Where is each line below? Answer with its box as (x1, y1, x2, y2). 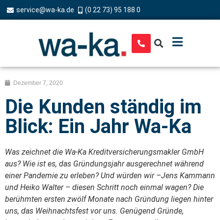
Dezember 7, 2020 (13, 80, 63, 86)
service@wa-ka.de (16, 6, 74, 14)
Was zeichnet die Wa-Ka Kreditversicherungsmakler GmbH (5, 147, 204, 157)
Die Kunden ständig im (5, 95, 202, 118)
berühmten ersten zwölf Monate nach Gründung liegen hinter (5, 194, 213, 204)
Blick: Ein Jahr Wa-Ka (5, 115, 192, 138)
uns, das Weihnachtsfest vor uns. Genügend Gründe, (5, 206, 184, 216)
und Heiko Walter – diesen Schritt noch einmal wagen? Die (5, 183, 204, 192)
